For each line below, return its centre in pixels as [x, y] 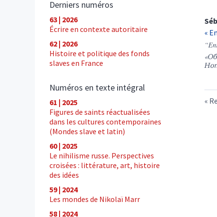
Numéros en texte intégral [97, 87]
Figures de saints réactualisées [100, 112]
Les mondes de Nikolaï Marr [95, 199]
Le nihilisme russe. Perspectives [102, 155]
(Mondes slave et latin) [87, 131]
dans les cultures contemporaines [105, 121]
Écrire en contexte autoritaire [99, 29]
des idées [64, 175]
